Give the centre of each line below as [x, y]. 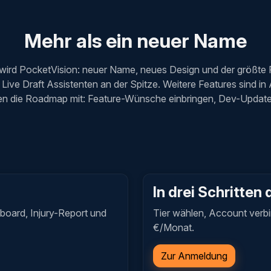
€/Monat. [174, 227]
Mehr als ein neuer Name [135, 41]
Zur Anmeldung [194, 256]
